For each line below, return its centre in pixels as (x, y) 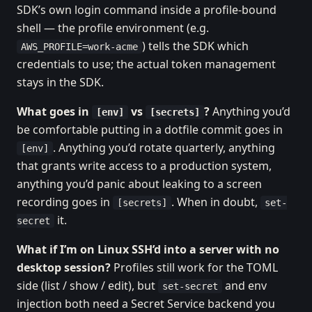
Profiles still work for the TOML (194, 267)
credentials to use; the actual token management (146, 64)
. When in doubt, (216, 202)
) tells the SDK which (195, 46)
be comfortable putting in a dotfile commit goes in (150, 130)
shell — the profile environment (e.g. (113, 28)
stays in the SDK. (60, 82)
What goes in (54, 111)
